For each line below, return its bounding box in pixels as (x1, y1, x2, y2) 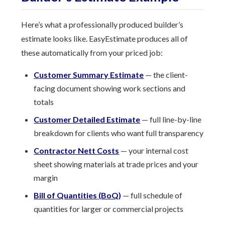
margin (34, 173, 58, 182)
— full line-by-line (140, 115, 202, 124)
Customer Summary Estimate (34, 70, 144, 79)
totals (34, 97, 54, 106)
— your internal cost (119, 146, 189, 155)
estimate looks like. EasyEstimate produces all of (21, 34, 188, 43)
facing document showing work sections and (34, 83, 186, 93)
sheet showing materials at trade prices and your (34, 159, 199, 169)
